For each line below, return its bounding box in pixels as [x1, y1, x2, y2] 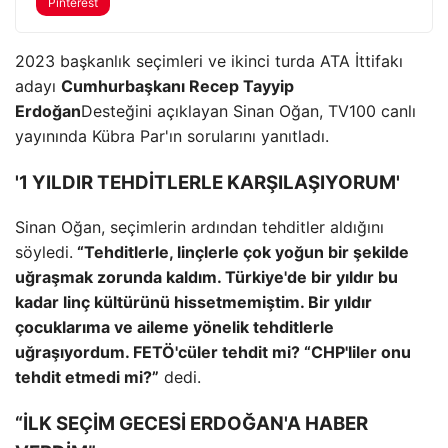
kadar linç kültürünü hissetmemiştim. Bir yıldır [15, 292, 372, 313]
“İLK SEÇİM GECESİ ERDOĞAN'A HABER [15, 412, 368, 436]
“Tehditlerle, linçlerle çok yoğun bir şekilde [73, 242, 409, 263]
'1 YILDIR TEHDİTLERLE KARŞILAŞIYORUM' [15, 170, 400, 194]
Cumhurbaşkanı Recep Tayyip [61, 76, 294, 96]
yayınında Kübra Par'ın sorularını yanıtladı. [15, 126, 329, 146]
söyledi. [15, 242, 73, 263]
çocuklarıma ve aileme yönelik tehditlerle [15, 317, 334, 338]
